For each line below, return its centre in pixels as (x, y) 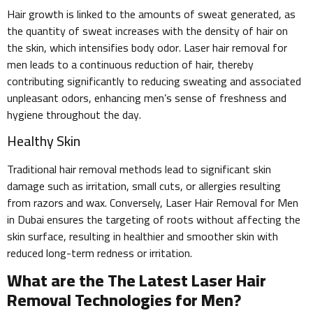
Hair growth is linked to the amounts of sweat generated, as (151, 14)
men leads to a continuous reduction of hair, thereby (130, 64)
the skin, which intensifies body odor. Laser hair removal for (147, 47)
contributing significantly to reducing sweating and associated (154, 81)
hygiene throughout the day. (74, 114)
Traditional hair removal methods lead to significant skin (139, 169)
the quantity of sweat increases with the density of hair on (147, 30)
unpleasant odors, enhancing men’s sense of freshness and (147, 97)
